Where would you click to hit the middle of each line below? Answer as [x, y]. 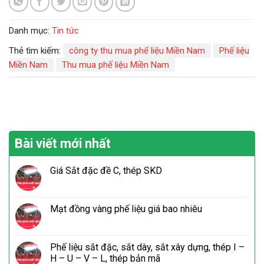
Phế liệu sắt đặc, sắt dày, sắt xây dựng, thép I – [147, 247]
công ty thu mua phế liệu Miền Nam [137, 51]
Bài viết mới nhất [63, 144]
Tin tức [65, 31]
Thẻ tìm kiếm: [36, 51]
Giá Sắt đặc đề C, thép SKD [106, 171]
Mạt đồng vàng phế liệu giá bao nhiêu [126, 209]
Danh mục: [30, 31]
